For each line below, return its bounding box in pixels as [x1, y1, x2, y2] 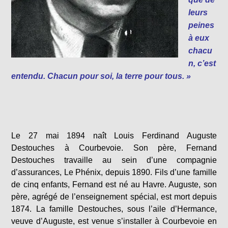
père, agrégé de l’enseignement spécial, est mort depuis [11, 192, 217, 201]
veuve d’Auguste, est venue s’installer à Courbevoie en [11, 217, 217, 225]
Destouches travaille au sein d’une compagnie [11, 156, 217, 164]
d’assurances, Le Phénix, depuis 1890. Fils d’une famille [11, 168, 217, 177]
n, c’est [188, 59, 216, 68]
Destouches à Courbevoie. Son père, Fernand [11, 144, 217, 152]
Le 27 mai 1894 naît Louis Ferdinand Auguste [11, 131, 217, 140]
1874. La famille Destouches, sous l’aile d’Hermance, [11, 205, 217, 213]
